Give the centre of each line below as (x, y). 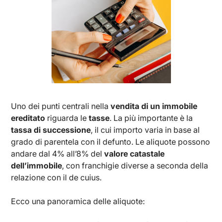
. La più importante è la (151, 118)
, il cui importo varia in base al (145, 130)
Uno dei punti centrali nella (61, 106)
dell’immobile (37, 165)
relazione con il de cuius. (56, 177)
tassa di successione (51, 130)
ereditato (28, 118)
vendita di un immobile (154, 106)
